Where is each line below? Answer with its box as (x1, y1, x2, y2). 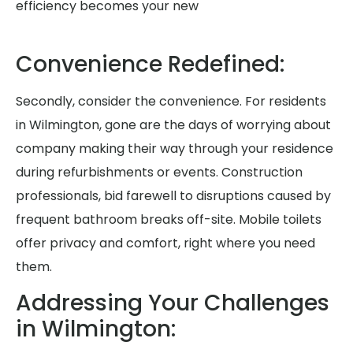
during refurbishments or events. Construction (16, 163, 303, 182)
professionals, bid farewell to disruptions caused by (16, 187, 331, 206)
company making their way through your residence (16, 139, 333, 158)
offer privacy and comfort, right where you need (16, 234, 315, 253)
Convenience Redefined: (16, 49, 284, 80)
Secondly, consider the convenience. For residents (16, 92, 326, 111)
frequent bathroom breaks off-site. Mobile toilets (16, 210, 321, 229)
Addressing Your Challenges (16, 288, 329, 319)
